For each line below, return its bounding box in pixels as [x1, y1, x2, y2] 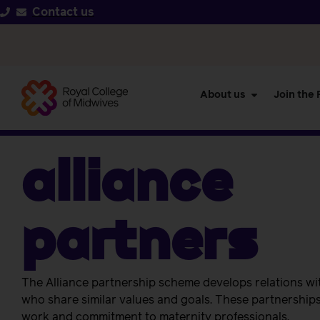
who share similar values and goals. [21, 294, 215, 306]
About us [200, 89, 246, 100]
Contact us [32, 6, 94, 18]
